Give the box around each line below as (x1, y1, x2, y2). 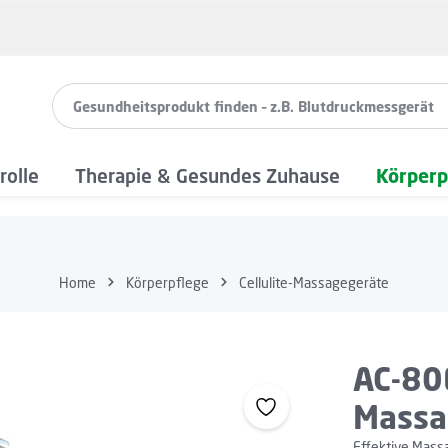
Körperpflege (126, 272, 209, 292)
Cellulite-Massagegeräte (239, 272, 389, 292)
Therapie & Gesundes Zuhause (75, 163, 340, 188)
